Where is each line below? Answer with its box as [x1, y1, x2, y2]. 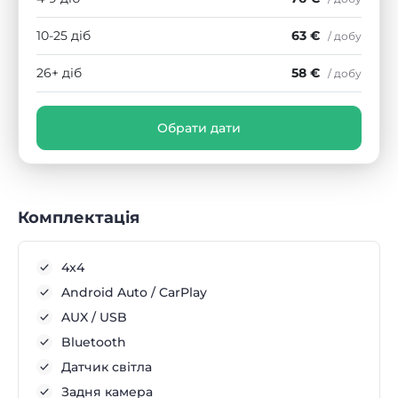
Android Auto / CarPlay [61, 283, 207, 300]
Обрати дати [157, 119, 241, 136]
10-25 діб [36, 27, 91, 44]
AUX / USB [61, 308, 127, 325]
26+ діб [36, 64, 82, 81]
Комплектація [18, 207, 139, 227]
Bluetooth [61, 333, 126, 350]
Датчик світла [61, 358, 152, 375]
